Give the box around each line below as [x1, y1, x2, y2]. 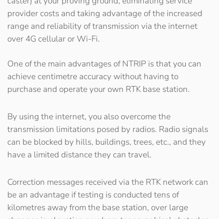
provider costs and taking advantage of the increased [7, 8, 202, 19]
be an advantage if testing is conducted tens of [7, 189, 179, 200]
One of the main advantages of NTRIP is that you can [7, 58, 201, 69]
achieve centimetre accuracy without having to [7, 71, 178, 82]
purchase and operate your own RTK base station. [7, 84, 190, 95]
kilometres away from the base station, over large [7, 202, 188, 213]
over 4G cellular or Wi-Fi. [7, 33, 100, 44]
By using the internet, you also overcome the [7, 111, 171, 122]
